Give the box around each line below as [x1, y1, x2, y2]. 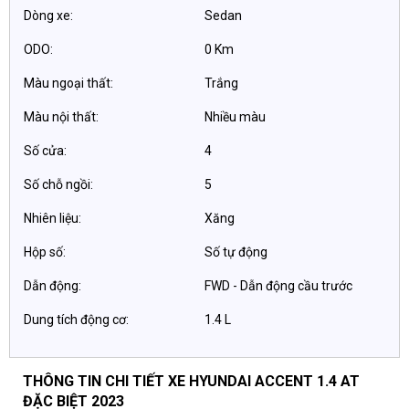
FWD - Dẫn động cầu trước [204, 278, 352, 293]
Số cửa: [24, 142, 67, 158]
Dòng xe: [24, 7, 73, 23]
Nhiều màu [204, 109, 266, 124]
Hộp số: [24, 244, 66, 259]
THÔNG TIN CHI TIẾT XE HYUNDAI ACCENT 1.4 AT [23, 372, 360, 390]
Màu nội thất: [24, 109, 99, 124]
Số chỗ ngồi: [24, 176, 93, 192]
